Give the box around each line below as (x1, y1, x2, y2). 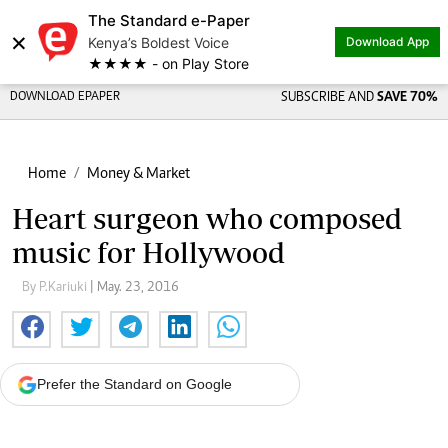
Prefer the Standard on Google (37, 376, 232, 392)
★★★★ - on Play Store (88, 55, 249, 72)
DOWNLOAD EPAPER (10, 91, 120, 104)
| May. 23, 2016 (90, 281, 179, 295)
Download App (346, 34, 429, 49)
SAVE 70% (376, 91, 438, 105)
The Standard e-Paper (88, 11, 250, 30)
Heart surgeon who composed (12, 202, 402, 235)
